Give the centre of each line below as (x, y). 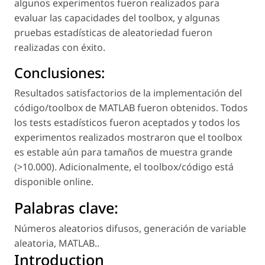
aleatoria (34, 243)
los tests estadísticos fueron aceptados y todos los (127, 123)
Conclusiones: (59, 73)
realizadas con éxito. (60, 48)
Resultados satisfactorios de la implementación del (128, 93)
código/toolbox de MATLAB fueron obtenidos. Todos (131, 108)
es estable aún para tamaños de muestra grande (123, 152)
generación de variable (195, 229)
